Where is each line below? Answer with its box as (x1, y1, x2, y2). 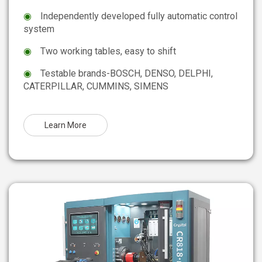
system (23, 23, 54, 35)
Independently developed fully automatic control (40, 11, 237, 22)
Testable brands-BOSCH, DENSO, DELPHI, (40, 68, 213, 80)
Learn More (44, 120, 87, 130)
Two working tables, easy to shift (40, 46, 176, 57)
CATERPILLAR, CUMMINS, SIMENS (23, 81, 168, 92)
